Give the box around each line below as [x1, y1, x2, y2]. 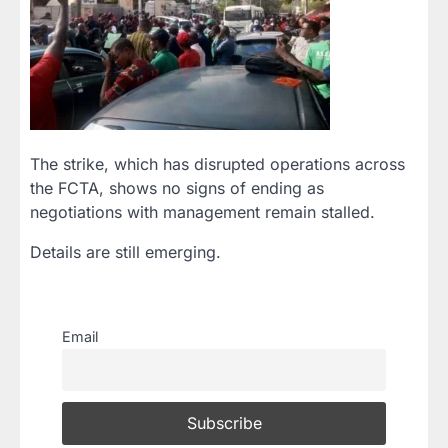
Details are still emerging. [30, 242, 221, 262]
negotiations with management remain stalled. [30, 202, 375, 222]
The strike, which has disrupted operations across [30, 154, 405, 174]
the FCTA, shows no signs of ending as [30, 178, 324, 198]
